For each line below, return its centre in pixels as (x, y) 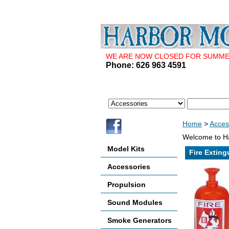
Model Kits (126, 149)
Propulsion (127, 185)
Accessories (129, 167)
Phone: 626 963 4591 (146, 65)
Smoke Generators (140, 220)
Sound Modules (135, 202)
